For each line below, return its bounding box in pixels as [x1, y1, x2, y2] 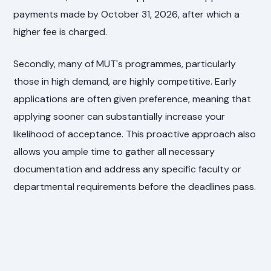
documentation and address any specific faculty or [13, 163, 242, 176]
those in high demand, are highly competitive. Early [13, 75, 237, 88]
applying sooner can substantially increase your [13, 110, 226, 123]
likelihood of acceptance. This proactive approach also [13, 128, 256, 141]
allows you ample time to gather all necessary [13, 145, 215, 158]
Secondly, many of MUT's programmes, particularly [13, 57, 237, 71]
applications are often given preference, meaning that [13, 93, 252, 106]
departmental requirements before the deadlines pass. [13, 180, 256, 194]
